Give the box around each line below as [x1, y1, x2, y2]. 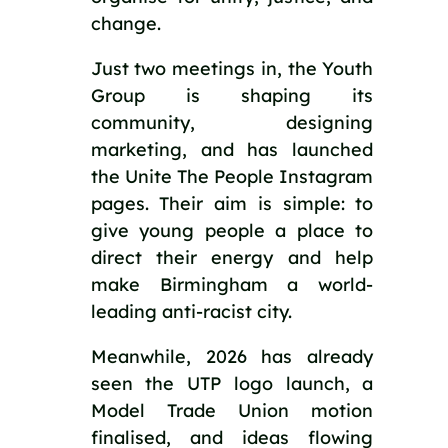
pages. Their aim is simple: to [90, 191, 374, 215]
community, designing [90, 110, 374, 134]
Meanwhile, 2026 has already [90, 344, 374, 368]
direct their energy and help [90, 245, 374, 269]
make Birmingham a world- [90, 272, 374, 296]
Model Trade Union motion [90, 398, 374, 422]
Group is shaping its [90, 83, 374, 107]
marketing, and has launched [90, 137, 374, 161]
